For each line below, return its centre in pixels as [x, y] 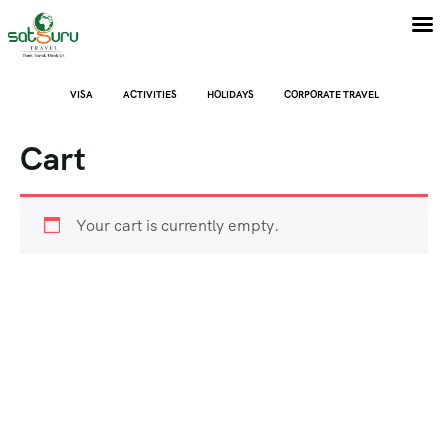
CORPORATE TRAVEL [331, 94]
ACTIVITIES [149, 94]
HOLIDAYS [230, 94]
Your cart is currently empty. [177, 225]
